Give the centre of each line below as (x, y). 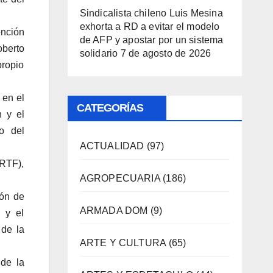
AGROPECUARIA (120, 178)
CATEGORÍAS (110, 108)
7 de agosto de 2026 (166, 53)
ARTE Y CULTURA (123, 243)
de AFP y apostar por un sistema (151, 40)
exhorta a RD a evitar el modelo (150, 26)
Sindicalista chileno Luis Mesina (151, 13)
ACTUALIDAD (112, 146)
